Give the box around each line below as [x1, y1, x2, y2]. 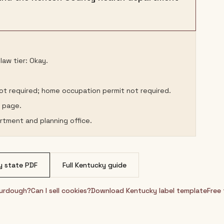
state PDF [2, 160, 37, 169]
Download [91, 186, 126, 195]
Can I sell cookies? [31, 186, 91, 195]
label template [157, 186, 207, 195]
